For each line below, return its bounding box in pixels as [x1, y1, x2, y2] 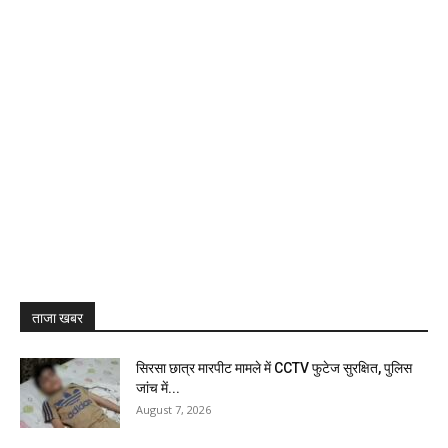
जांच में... [136, 380, 180, 396]
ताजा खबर [32, 310, 83, 326]
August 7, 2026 [136, 402, 211, 417]
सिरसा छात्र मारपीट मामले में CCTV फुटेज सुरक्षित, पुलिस [136, 360, 412, 376]
